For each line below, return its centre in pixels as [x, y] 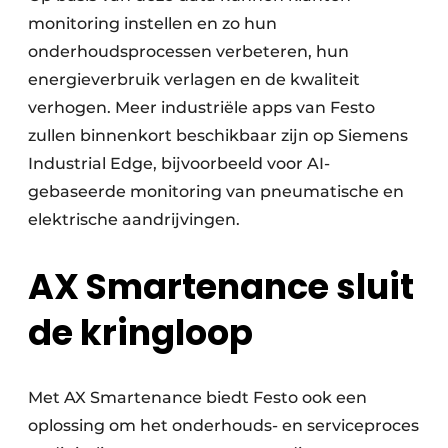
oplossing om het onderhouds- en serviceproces [223, 425]
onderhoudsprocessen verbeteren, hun [188, 52]
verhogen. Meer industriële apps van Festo [201, 108]
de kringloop [140, 332]
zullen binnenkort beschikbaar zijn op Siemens [218, 136]
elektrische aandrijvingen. [134, 220]
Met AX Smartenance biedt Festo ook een [197, 397]
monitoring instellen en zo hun [152, 24]
